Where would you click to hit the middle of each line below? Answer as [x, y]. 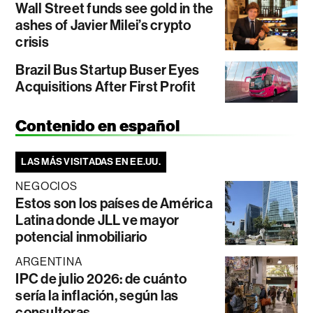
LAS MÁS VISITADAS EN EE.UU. [91, 161]
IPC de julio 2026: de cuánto [101, 278]
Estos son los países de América [114, 203]
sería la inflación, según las [97, 295]
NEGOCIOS [46, 186]
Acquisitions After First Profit [105, 87]
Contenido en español [98, 126]
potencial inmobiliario [81, 236]
